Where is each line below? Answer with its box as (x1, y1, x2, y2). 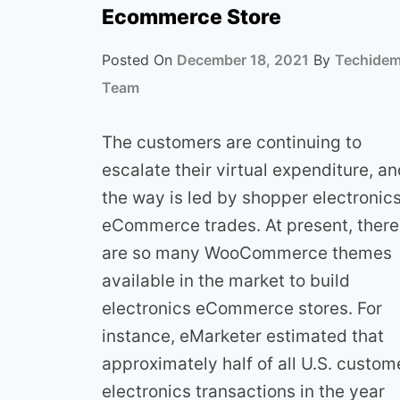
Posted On (102, 50, 177, 69)
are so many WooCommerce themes (102, 242, 392, 263)
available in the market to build (102, 270, 350, 291)
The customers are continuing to (102, 131, 362, 153)
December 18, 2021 (177, 50, 309, 69)
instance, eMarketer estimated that (102, 325, 384, 346)
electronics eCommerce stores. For (102, 297, 382, 319)
